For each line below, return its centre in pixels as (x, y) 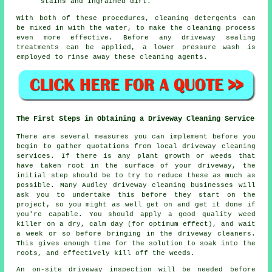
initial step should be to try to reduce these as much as (136, 175)
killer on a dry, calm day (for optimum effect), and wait (136, 224)
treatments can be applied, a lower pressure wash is (136, 48)
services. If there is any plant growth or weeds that (136, 156)
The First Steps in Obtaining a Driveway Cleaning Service (136, 119)
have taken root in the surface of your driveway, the (136, 165)
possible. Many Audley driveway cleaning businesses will (136, 185)
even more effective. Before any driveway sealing (136, 38)
